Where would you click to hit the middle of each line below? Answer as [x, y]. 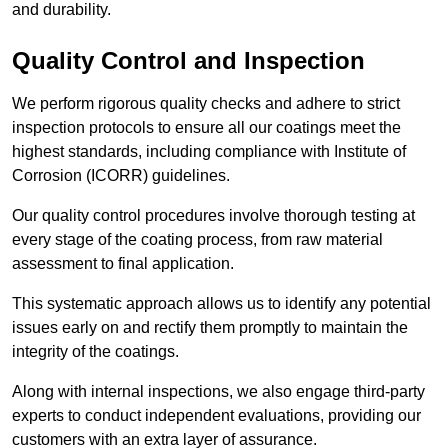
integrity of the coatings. [95, 351]
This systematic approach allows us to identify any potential [221, 303]
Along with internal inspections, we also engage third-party [218, 391]
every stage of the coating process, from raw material [197, 239]
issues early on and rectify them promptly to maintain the [210, 327]
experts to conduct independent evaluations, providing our [216, 415]
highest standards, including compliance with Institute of [209, 151]
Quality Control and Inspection [188, 60]
